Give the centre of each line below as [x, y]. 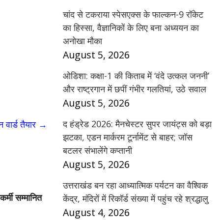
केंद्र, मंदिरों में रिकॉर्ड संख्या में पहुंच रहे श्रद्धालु [136, 198]
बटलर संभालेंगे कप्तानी [97, 150]
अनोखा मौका [82, 41]
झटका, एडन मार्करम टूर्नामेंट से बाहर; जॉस [128, 137]
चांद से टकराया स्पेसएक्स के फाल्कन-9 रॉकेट [133, 14]
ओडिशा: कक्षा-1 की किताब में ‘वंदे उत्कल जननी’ [136, 76]
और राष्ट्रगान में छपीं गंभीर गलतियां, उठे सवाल [135, 89]
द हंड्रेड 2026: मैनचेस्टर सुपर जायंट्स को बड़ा [137, 124]
